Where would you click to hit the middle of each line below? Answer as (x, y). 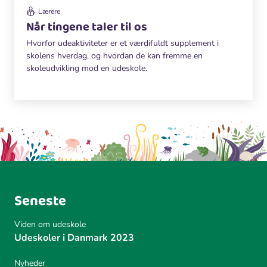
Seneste (40, 201)
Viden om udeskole (50, 224)
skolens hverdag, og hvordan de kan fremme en (114, 55)
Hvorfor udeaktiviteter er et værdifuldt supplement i (122, 43)
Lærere (49, 11)
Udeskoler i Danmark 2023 (74, 237)
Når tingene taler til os (87, 27)
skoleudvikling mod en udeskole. (87, 68)
